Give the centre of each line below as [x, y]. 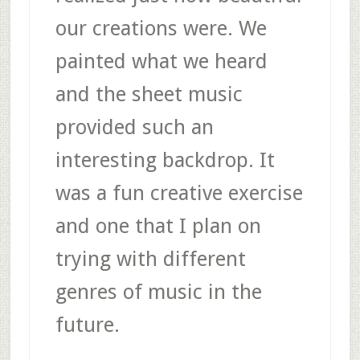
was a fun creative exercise [179, 192]
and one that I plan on [158, 225]
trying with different [150, 258]
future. [87, 324]
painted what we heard [161, 61]
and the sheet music [149, 94]
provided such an [134, 127]
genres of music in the [158, 291]
